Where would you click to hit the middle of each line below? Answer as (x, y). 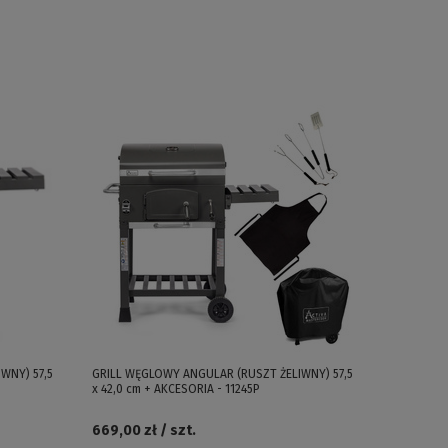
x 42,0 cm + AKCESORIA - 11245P (175, 389)
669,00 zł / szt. (143, 430)
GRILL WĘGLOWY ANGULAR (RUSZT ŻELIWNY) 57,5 (222, 374)
